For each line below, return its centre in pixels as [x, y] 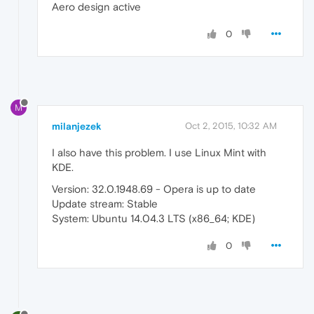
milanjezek [77, 127]
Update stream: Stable [105, 204]
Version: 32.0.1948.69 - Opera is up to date [154, 189]
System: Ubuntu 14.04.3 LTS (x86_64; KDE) [153, 219]
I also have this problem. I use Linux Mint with [159, 153]
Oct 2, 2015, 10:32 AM [231, 126]
